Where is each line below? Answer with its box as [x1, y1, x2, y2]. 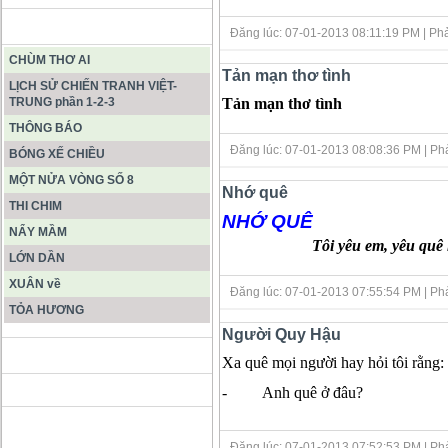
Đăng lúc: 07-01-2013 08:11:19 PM [230, 25, 423, 40]
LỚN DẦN [9, 251, 65, 265]
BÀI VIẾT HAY [19, 20, 97, 34]
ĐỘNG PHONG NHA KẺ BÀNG [19, 349, 191, 363]
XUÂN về [9, 277, 61, 291]
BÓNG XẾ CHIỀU [9, 147, 105, 161]
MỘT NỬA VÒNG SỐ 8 [9, 173, 134, 187]
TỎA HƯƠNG [9, 303, 84, 317]
